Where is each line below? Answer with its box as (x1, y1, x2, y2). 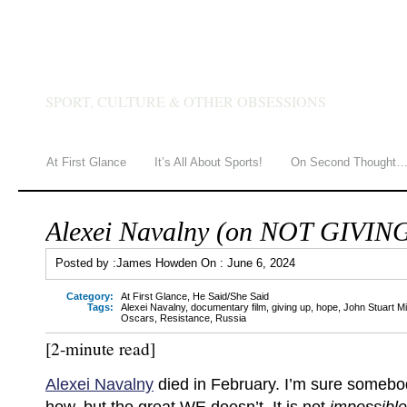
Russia (215, 313, 246, 323)
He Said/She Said (193, 291, 269, 302)
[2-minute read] (45, 337, 155, 360)
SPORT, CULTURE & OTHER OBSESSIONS (45, 92, 326, 111)
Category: (66, 291, 114, 302)
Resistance (160, 313, 210, 323)
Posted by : (55, 256, 116, 270)
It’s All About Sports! (154, 155, 263, 169)
